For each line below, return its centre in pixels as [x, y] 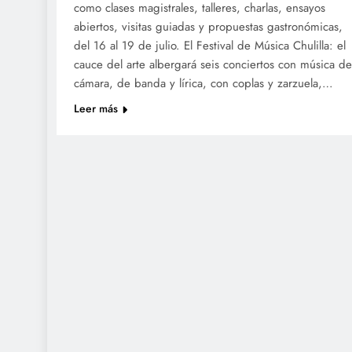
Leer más [96, 108]
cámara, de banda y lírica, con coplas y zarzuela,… [203, 83]
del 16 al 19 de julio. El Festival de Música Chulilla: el [210, 45]
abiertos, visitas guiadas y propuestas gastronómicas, [208, 26]
